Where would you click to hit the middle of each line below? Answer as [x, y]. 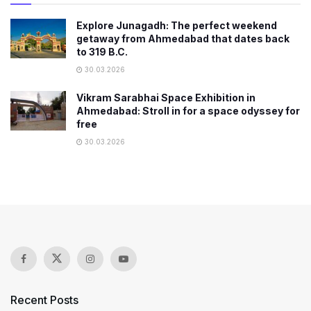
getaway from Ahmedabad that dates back [183, 38]
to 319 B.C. [102, 51]
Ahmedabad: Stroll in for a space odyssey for [188, 110]
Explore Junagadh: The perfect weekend [177, 25]
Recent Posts [44, 300]
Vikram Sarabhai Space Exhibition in [166, 97]
